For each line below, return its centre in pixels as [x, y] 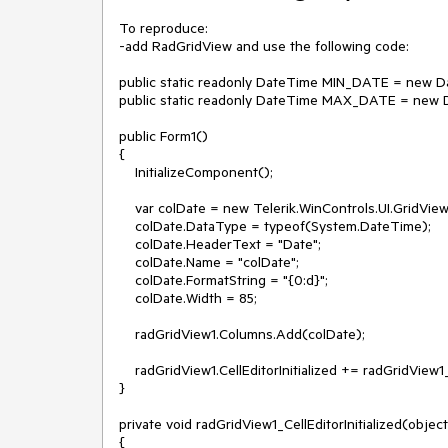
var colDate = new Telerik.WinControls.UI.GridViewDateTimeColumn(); [127, 208]
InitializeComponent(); [127, 172]
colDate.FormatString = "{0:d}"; [127, 280]
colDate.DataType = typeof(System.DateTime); [127, 226]
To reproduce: [163, 28]
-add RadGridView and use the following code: [264, 46]
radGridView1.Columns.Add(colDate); [127, 334]
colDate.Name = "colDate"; [127, 262]
